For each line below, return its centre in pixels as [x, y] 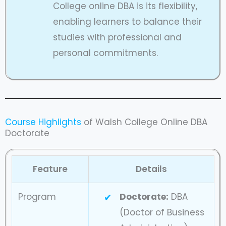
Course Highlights [43, 122]
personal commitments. [105, 53]
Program [37, 196]
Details [151, 169]
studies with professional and [117, 38]
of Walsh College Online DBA [144, 122]
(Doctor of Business [162, 212]
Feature [50, 169]
